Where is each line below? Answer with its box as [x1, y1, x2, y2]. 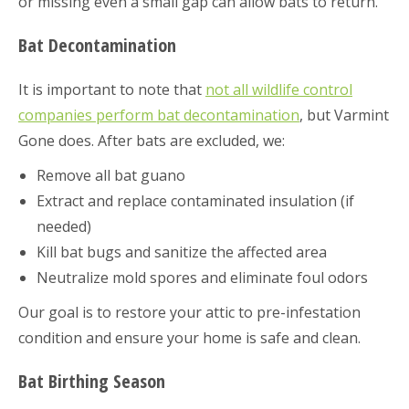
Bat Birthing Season [18, 368, 165, 393]
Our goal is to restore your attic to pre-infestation [18, 301, 361, 322]
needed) [37, 215, 91, 236]
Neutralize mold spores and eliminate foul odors [37, 267, 368, 288]
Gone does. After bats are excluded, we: [18, 130, 285, 151]
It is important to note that [18, 79, 205, 100]
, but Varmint [299, 104, 389, 125]
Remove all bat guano [37, 164, 185, 185]
